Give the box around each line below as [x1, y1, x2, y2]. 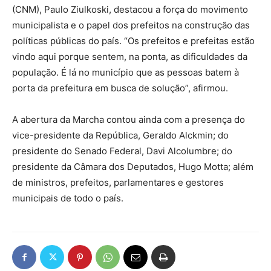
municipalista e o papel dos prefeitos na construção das [12, 19, 250, 31]
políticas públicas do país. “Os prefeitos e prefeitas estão [12, 35, 255, 47]
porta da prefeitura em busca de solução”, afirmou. [12, 82, 228, 94]
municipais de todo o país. [12, 192, 123, 204]
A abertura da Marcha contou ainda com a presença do [12, 114, 245, 126]
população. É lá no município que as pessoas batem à [12, 67, 239, 79]
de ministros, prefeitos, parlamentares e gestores [12, 177, 224, 189]
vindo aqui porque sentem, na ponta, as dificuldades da [12, 51, 247, 63]
